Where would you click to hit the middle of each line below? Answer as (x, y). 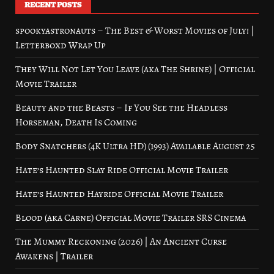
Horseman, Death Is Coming (76, 123)
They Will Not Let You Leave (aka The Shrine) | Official (135, 69)
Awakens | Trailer (54, 257)
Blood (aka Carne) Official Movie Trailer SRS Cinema (131, 218)
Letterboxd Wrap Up (61, 46)
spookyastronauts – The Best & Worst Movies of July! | (135, 31)
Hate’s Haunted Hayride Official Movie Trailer (119, 194)
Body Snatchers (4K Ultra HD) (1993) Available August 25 (135, 146)
